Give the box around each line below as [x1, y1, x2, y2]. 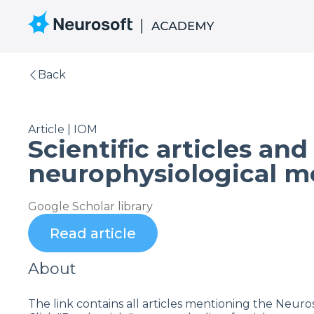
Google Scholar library [28, 200, 153, 213]
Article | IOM [28, 123, 97, 136]
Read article [50, 224, 136, 242]
